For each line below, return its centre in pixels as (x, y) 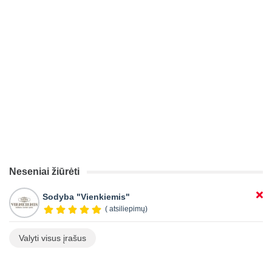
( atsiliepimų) (126, 209)
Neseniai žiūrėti (44, 171)
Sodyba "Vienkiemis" (86, 196)
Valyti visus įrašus (53, 238)
